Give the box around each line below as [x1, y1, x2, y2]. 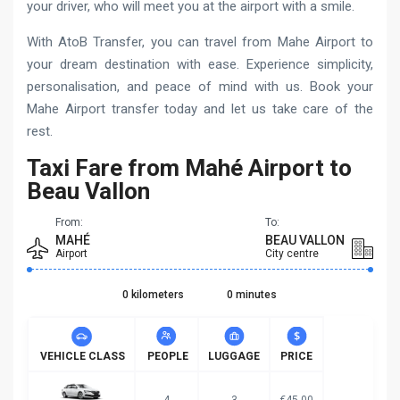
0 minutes [226, 287, 277, 301]
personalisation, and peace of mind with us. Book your [27, 78, 373, 95]
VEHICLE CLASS [37, 349, 125, 362]
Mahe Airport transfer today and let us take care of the [27, 100, 373, 117]
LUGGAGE [208, 349, 260, 362]
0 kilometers [121, 287, 184, 301]
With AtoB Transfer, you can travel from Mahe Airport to [27, 33, 373, 50]
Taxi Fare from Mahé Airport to [27, 154, 352, 181]
